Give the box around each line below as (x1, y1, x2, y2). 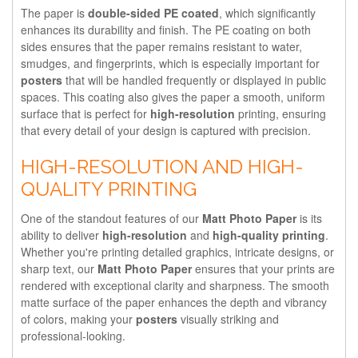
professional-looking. (21, 327, 125, 344)
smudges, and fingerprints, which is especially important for (21, 54, 320, 71)
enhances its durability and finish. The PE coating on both (21, 21, 311, 38)
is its (296, 209, 322, 226)
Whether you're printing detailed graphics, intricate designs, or (21, 243, 334, 260)
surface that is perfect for (21, 105, 150, 121)
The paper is (21, 4, 88, 21)
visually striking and (177, 310, 279, 327)
